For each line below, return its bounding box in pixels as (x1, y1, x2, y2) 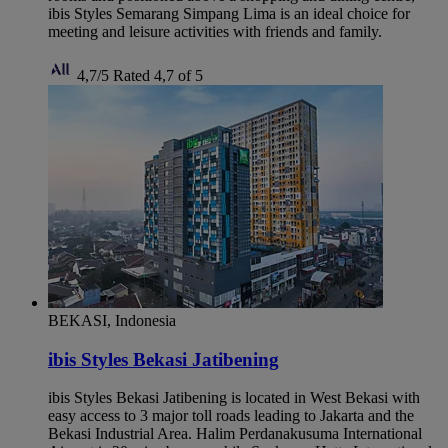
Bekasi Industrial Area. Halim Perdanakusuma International (48, 425, 422, 443)
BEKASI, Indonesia (48, 312, 176, 329)
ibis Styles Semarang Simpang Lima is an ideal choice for (48, 5, 410, 22)
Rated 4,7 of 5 (113, 67, 203, 84)
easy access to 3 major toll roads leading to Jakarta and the (48, 407, 414, 425)
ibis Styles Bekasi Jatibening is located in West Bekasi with (48, 389, 420, 407)
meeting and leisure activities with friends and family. (48, 23, 382, 40)
